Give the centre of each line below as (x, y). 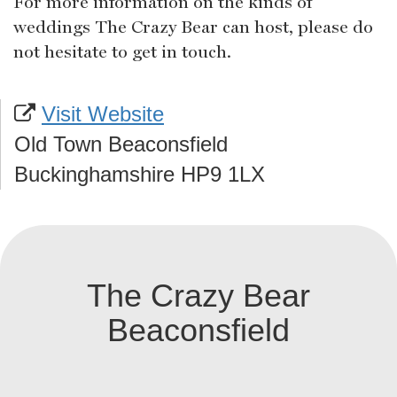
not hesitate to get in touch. (122, 52)
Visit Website (103, 114)
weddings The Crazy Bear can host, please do (193, 27)
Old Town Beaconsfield (121, 144)
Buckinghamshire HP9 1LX (140, 175)
